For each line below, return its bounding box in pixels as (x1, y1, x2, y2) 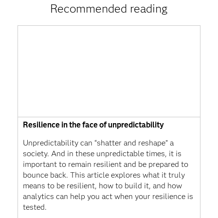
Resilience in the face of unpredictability (22, 120, 164, 130)
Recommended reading (50, 1, 168, 16)
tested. (22, 202, 47, 212)
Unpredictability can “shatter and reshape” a (22, 138, 174, 148)
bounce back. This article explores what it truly (22, 170, 185, 180)
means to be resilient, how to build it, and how (22, 181, 182, 191)
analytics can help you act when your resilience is (22, 192, 193, 201)
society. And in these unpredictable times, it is (22, 149, 182, 159)
